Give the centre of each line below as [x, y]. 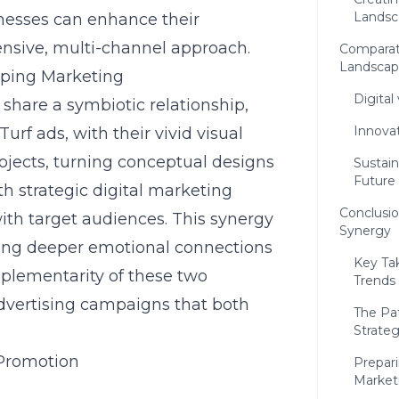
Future [375, 181]
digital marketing [163, 191]
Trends [375, 281]
